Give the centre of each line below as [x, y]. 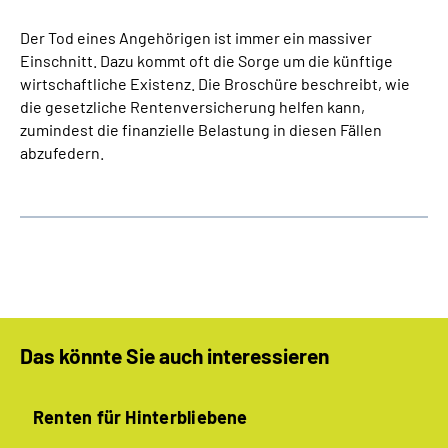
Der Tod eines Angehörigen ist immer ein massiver [196, 37]
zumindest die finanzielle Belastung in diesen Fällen [201, 129]
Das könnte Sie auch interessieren [174, 355]
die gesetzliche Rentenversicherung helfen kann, [192, 106]
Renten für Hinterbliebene [140, 417]
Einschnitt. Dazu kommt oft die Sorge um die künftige [206, 60]
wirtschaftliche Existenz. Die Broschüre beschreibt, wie [215, 83]
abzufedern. [62, 152]
